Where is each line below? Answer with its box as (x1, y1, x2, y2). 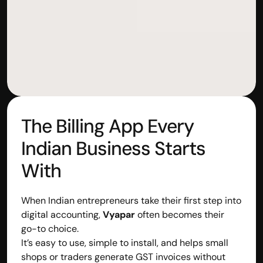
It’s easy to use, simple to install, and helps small (21, 236, 228, 249)
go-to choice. (21, 222, 79, 235)
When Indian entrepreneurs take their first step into (21, 194, 241, 207)
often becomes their (135, 208, 224, 221)
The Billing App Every (21, 113, 194, 139)
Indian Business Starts (21, 136, 205, 161)
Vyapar (103, 208, 135, 221)
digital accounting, (21, 208, 103, 221)
